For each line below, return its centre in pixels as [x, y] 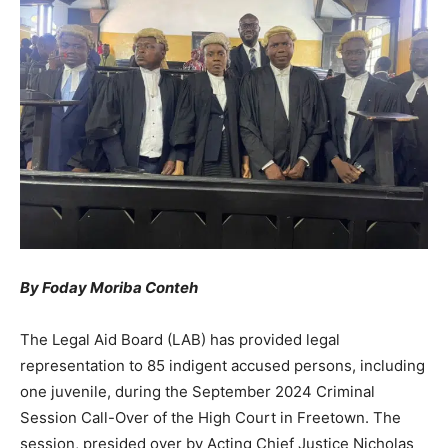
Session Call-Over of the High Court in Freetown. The [210, 418]
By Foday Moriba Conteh [109, 288]
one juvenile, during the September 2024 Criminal [197, 392]
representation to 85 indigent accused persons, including [222, 366]
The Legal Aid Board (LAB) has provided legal [180, 340]
